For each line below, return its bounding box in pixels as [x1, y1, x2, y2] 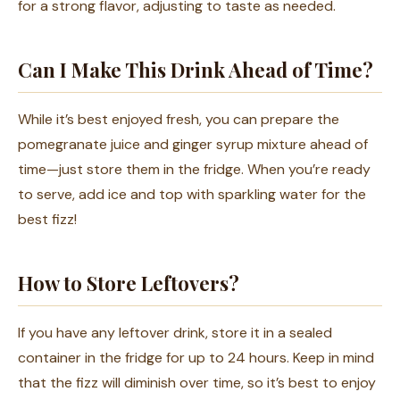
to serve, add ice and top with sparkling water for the [18, 185, 366, 204]
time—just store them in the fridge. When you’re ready [18, 160, 371, 179]
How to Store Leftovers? [18, 270, 239, 297]
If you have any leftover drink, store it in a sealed [18, 323, 332, 343]
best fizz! [18, 210, 77, 229]
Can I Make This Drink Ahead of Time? [18, 56, 373, 84]
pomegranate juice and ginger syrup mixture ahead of [18, 135, 368, 154]
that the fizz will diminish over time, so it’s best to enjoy [18, 373, 376, 393]
